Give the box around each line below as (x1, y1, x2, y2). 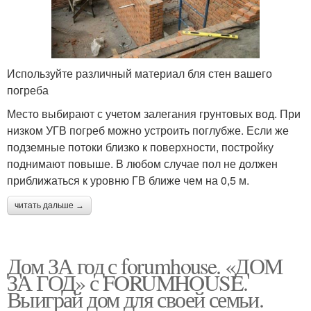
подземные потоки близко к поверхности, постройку (7, 139, 274, 155)
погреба (7, 82, 49, 99)
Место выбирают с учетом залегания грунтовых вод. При (7, 106, 301, 122)
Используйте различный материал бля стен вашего (7, 65, 272, 82)
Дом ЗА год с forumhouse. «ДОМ (7, 251, 283, 281)
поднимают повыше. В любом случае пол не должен (7, 155, 278, 172)
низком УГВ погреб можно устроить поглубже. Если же (7, 122, 289, 139)
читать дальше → (15, 201, 84, 211)
